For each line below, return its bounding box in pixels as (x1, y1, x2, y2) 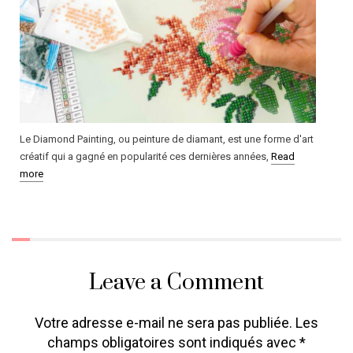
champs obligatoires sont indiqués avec (47, 334, 299, 351)
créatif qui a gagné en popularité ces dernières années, (20, 150, 271, 163)
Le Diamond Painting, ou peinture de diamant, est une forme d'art (20, 133, 314, 146)
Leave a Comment (89, 269, 264, 297)
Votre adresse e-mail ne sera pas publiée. (35, 314, 292, 332)
